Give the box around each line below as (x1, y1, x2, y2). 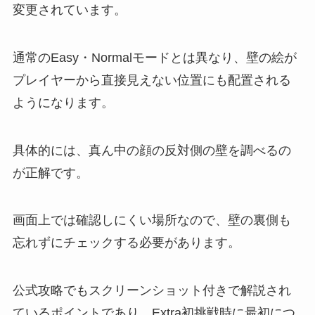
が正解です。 (12, 165, 89, 180)
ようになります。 (12, 95, 114, 110)
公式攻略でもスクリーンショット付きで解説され (12, 283, 291, 298)
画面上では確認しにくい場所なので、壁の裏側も (12, 213, 291, 228)
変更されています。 (12, 3, 127, 17)
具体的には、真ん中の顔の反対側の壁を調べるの (12, 143, 291, 157)
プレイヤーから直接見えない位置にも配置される (12, 72, 291, 87)
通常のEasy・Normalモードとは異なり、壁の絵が (12, 50, 297, 65)
